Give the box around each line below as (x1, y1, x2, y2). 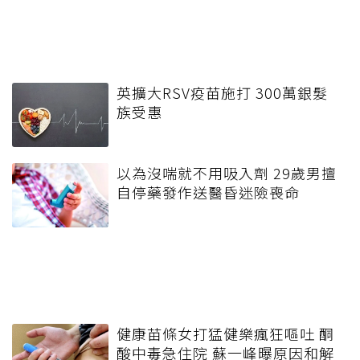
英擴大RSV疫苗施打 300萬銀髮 (117, 82, 328, 104)
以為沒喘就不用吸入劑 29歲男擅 (117, 162, 337, 184)
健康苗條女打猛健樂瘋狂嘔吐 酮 (117, 323, 334, 345)
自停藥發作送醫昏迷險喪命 (117, 182, 300, 203)
